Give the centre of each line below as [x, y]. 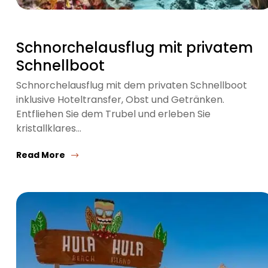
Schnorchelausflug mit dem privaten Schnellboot [132, 86]
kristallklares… [49, 129]
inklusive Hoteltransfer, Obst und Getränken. [120, 100]
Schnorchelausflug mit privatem [135, 48]
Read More [41, 155]
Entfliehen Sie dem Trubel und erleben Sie [113, 114]
